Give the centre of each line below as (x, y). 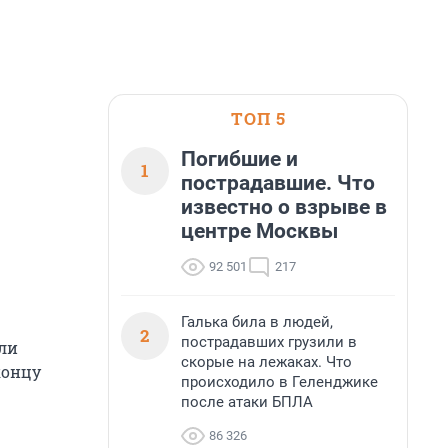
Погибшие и (239, 159)
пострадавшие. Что (278, 183)
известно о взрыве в (284, 207)
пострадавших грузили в (269, 342)
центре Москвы (259, 231)
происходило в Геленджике (279, 382)
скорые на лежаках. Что (266, 362)
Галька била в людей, (257, 322)
